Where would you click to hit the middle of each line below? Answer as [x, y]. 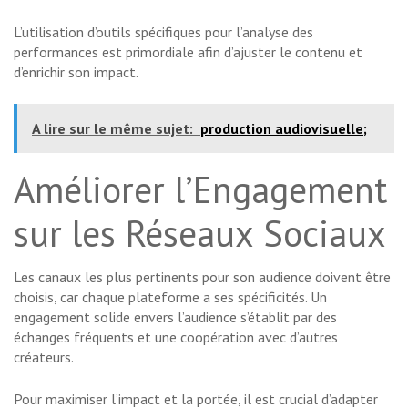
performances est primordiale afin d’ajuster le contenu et [188, 52]
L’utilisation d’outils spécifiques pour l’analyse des [163, 32]
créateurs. [44, 357]
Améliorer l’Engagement [200, 190]
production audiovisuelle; [284, 129]
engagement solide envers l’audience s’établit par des [175, 317]
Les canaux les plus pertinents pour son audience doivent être [202, 277]
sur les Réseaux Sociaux [200, 234]
